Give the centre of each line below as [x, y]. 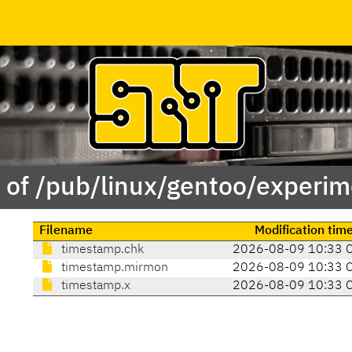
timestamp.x [94, 286]
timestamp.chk [101, 250]
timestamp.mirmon [113, 268]
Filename [66, 231]
